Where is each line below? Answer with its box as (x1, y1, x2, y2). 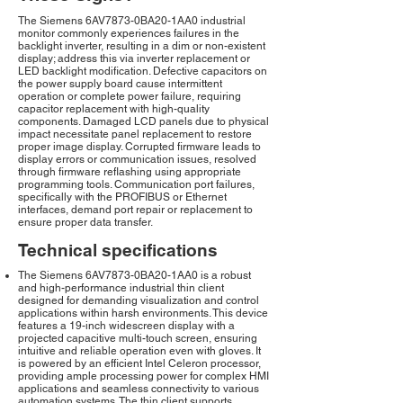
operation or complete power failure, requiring (18, 90, 241, 103)
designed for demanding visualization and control (18, 294, 259, 308)
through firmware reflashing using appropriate (18, 166, 241, 179)
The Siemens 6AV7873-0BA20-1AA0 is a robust (18, 269, 251, 282)
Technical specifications (18, 240, 218, 261)
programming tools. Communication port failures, (18, 178, 255, 192)
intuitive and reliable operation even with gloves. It (18, 345, 261, 358)
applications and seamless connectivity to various (18, 382, 259, 396)
